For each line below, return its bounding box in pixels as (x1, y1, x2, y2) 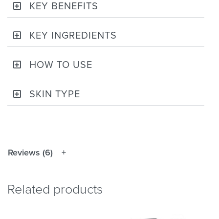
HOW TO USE (29, 59, 92, 71)
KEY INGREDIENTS (29, 30, 117, 42)
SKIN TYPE (29, 88, 80, 101)
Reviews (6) (8, 147, 53, 158)
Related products (7, 181, 103, 198)
